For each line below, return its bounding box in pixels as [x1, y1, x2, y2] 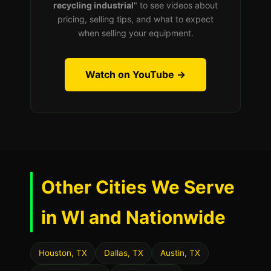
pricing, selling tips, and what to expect [57, 14, 214, 24]
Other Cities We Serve [41, 176, 235, 198]
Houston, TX [39, 248, 87, 258]
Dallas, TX [104, 248, 143, 258]
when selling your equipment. [77, 28, 194, 38]
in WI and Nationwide [41, 206, 226, 228]
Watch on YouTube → [85, 68, 186, 80]
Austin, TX [160, 248, 200, 258]
